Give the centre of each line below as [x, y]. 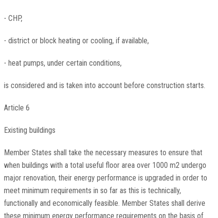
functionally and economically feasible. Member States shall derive [104, 203]
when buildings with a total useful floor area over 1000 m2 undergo [105, 165]
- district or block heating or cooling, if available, [76, 41]
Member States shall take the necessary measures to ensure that [103, 153]
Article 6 [17, 108]
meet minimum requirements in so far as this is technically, [92, 191]
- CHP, [13, 18]
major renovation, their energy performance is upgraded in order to [105, 178]
